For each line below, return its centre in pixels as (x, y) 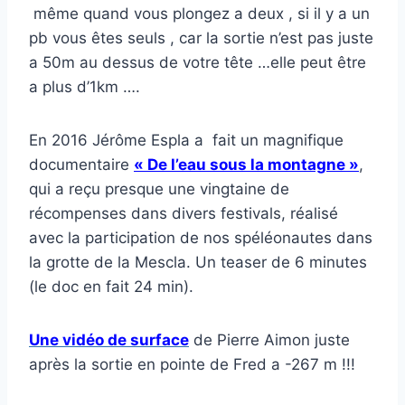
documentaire (81, 164)
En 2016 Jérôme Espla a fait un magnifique (186, 140)
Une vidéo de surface (109, 339)
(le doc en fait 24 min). (111, 286)
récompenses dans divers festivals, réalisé (184, 213)
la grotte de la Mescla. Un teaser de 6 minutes (198, 262)
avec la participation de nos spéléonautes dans (201, 237)
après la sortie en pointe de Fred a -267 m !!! (192, 364)
